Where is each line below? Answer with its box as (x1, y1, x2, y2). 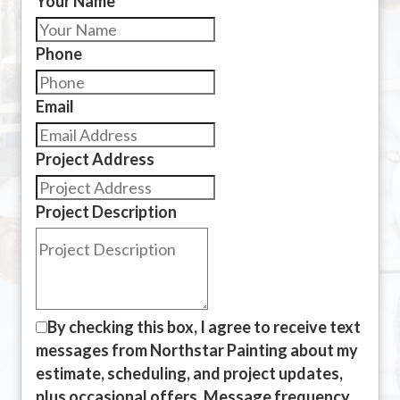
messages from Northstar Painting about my (36, 339, 358, 360)
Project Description (36, 201, 177, 221)
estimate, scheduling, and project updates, (36, 362, 343, 383)
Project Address (36, 148, 154, 169)
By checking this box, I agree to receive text (47, 316, 361, 337)
